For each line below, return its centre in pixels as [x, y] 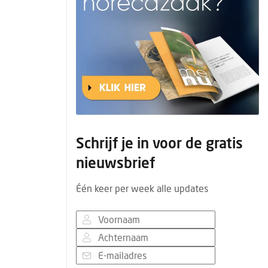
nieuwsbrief [115, 162]
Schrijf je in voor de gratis [159, 143]
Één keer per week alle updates [142, 188]
